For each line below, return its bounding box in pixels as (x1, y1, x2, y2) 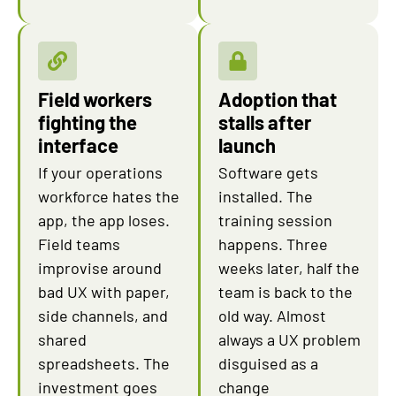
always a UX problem (218, 330, 361, 349)
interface (38, 133, 118, 156)
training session (218, 210, 332, 230)
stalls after (218, 110, 311, 133)
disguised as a (218, 354, 318, 373)
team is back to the (218, 282, 353, 301)
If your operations (38, 163, 163, 182)
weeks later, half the (218, 258, 360, 278)
